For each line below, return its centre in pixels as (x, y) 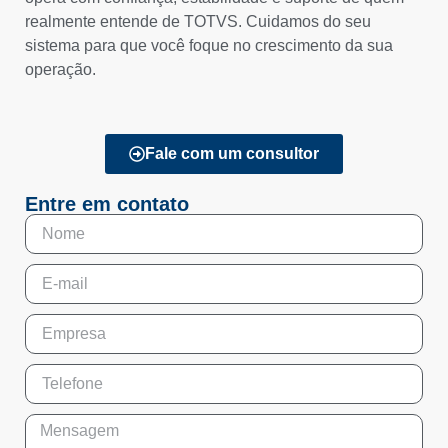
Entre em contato (107, 204)
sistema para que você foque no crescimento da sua (209, 45)
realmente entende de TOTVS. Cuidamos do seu (198, 21)
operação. (60, 69)
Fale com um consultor (232, 154)
